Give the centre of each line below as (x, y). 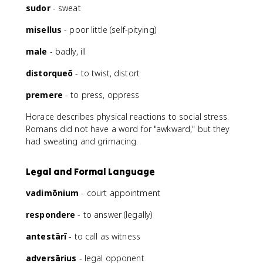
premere (44, 95)
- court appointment (119, 193)
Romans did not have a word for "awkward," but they (128, 129)
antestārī (46, 236)
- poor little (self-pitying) (109, 29)
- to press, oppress (101, 95)
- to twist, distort (106, 73)
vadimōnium (53, 193)
